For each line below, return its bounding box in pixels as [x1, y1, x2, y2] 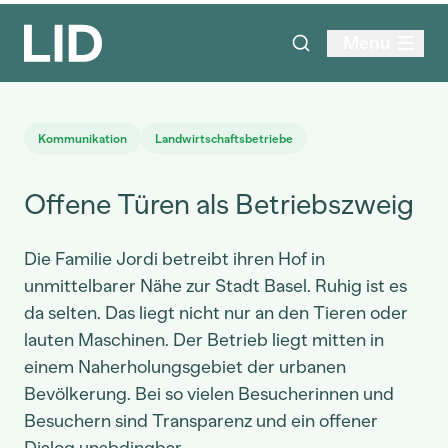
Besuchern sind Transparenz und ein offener [24, 410, 378, 432]
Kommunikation [38, 132, 127, 146]
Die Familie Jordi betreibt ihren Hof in [24, 248, 325, 270]
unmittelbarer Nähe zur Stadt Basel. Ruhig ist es [24, 275, 407, 297]
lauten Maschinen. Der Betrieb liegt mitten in [24, 329, 384, 351]
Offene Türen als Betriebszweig [24, 187, 414, 221]
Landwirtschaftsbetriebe [155, 132, 293, 146]
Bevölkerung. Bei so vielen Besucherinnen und [24, 383, 394, 405]
